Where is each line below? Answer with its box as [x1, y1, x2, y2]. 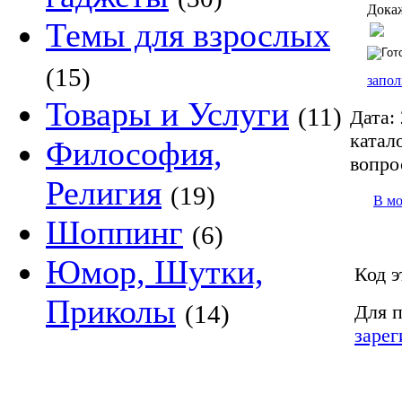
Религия [46, 174, 162, 212]
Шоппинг [46, 214, 183, 251]
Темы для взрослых [46, 16, 330, 54]
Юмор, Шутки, [46, 253, 264, 291]
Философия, [46, 135, 223, 172]
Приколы [46, 293, 176, 330]
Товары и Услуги [46, 95, 289, 133]
